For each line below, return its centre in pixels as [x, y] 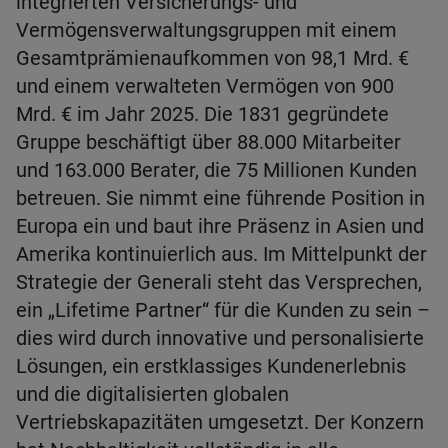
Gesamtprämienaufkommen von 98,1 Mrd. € [212, 58]
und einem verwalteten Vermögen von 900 [205, 86]
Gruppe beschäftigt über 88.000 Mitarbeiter [208, 142]
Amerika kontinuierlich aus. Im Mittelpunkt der [221, 254]
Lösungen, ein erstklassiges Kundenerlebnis [211, 366]
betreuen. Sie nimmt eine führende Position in [220, 198]
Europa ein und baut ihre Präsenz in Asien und [220, 226]
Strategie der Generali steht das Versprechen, [219, 282]
